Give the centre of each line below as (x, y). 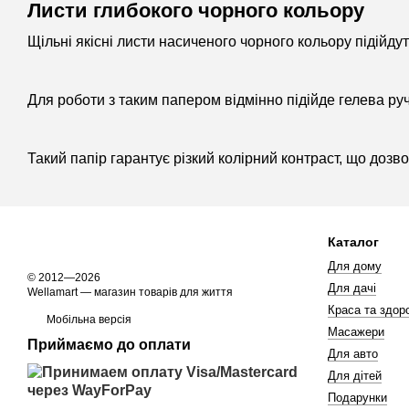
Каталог (353, 242)
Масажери (356, 332)
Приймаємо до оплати (109, 345)
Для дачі (351, 288)
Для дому (354, 266)
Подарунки (357, 398)
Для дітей (354, 376)
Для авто (352, 354)
